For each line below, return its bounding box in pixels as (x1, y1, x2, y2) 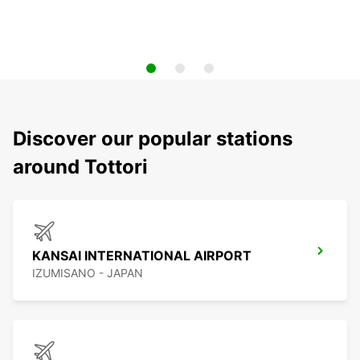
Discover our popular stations (13, 127, 292, 151)
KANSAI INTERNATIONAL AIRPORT (32, 247, 252, 264)
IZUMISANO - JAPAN (32, 266, 143, 280)
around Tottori (13, 155, 148, 179)
